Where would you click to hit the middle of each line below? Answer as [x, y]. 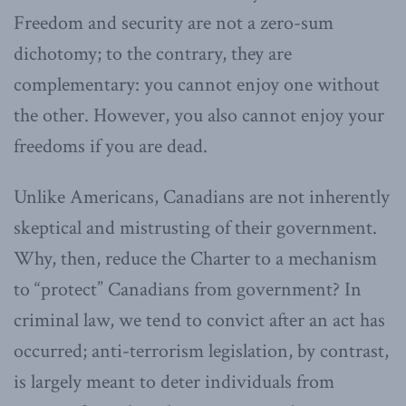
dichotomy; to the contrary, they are [153, 53]
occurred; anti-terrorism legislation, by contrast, [201, 351]
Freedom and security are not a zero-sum [174, 23]
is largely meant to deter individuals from [174, 382]
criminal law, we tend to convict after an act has [199, 320]
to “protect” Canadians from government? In [188, 289]
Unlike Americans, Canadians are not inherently [202, 197]
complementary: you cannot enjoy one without [197, 84]
